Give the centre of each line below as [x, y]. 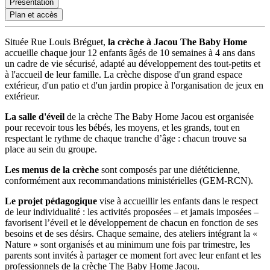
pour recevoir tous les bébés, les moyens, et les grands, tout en [122, 127]
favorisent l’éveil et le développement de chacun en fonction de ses [131, 222]
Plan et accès [34, 14]
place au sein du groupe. [51, 149]
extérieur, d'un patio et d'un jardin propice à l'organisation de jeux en [134, 85]
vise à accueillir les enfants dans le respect [177, 201]
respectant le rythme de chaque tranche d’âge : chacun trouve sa [126, 138]
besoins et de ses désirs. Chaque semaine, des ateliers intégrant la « [131, 233]
